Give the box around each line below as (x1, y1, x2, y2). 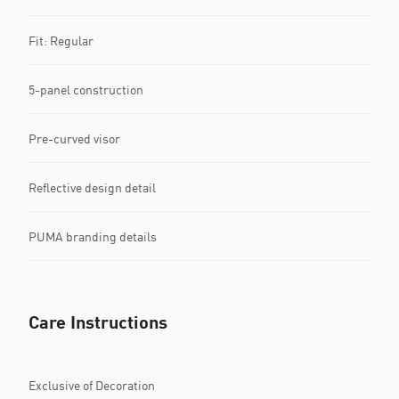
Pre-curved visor (28, 130, 120, 146)
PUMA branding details (28, 228, 157, 244)
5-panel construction (28, 81, 143, 97)
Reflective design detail (28, 179, 156, 195)
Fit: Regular (28, 32, 94, 48)
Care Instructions (28, 311, 167, 332)
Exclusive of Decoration (28, 377, 155, 393)
